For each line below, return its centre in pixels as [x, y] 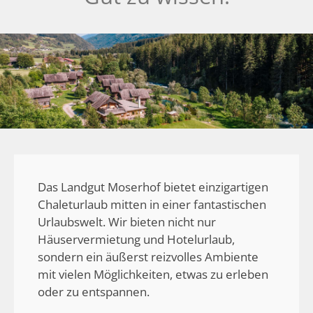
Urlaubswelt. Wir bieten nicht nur [127, 222]
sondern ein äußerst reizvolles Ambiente [148, 257]
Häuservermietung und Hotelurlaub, [136, 240]
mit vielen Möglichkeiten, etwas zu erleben [153, 275]
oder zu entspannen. [94, 292]
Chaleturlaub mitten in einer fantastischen [152, 205]
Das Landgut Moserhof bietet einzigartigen [153, 187]
